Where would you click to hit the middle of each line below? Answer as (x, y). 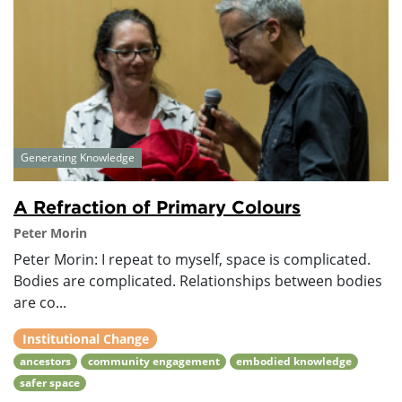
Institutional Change (85, 338)
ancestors (46, 361)
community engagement (153, 361)
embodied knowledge (293, 361)
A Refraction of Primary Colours (157, 206)
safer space (50, 382)
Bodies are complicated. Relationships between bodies (198, 280)
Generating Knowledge (78, 157)
